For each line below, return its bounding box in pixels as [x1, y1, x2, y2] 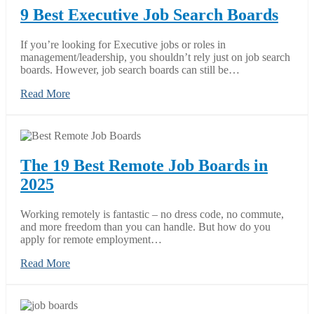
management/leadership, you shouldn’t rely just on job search [20, 50, 290, 63]
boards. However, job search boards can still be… [20, 63, 240, 76]
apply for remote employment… [20, 233, 162, 245]
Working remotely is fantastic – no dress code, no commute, [20, 207, 284, 220]
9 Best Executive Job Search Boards [20, 5, 278, 24]
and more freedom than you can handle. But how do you [20, 220, 271, 233]
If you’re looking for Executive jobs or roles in [20, 38, 226, 50]
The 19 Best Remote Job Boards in [20, 156, 268, 175]
